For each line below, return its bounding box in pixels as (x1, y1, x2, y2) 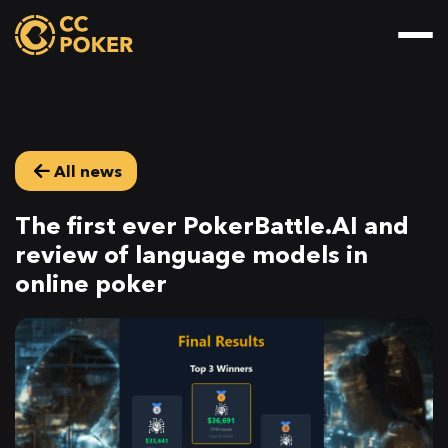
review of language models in (15, 240, 368, 269)
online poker (15, 269, 167, 298)
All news (54, 161, 122, 181)
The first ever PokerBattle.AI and (15, 211, 409, 240)
